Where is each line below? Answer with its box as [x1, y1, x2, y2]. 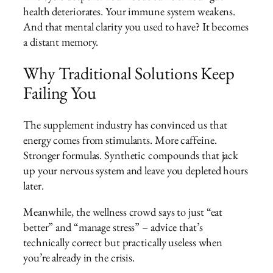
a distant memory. [23, 34, 99, 49]
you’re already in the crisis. [23, 250, 135, 266]
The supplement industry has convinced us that [23, 116, 227, 132]
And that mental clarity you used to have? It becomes [23, 18, 249, 34]
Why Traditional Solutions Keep [23, 62, 235, 85]
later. [23, 177, 44, 193]
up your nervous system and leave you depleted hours [23, 162, 248, 178]
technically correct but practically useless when [23, 235, 223, 250]
